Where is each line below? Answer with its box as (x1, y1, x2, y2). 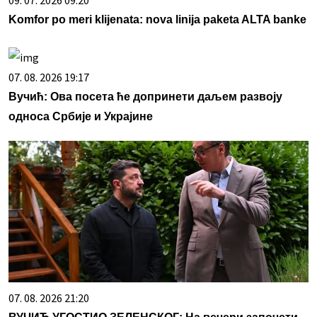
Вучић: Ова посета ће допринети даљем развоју (8, 90, 282, 103)
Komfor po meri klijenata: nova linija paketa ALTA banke (8, 13, 306, 25)
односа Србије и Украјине (8, 110, 153, 122)
